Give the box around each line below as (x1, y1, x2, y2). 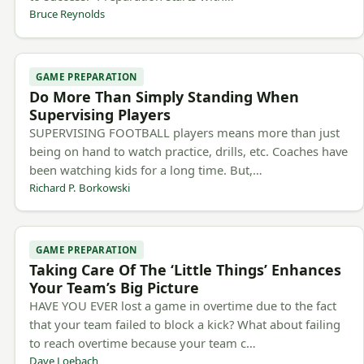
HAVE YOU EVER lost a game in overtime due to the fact (29, 297, 337, 314)
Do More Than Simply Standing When (29, 86, 300, 106)
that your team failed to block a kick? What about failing (29, 315, 341, 332)
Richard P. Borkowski (29, 180, 131, 195)
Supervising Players (29, 104, 171, 124)
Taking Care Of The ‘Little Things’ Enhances (29, 259, 342, 279)
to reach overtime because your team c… (29, 334, 257, 351)
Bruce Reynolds (29, 6, 106, 22)
